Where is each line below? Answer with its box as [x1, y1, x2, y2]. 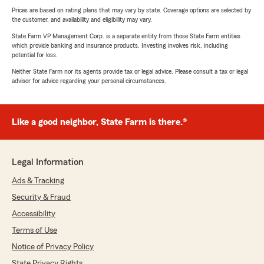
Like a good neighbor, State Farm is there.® [12, 117, 187, 127]
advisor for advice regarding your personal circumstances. [12, 77, 166, 85]
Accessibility [12, 210, 55, 219]
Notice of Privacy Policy [12, 243, 94, 252]
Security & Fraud [12, 193, 71, 202]
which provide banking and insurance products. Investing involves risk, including [12, 42, 228, 49]
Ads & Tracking [12, 177, 64, 186]
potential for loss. [12, 51, 58, 59]
